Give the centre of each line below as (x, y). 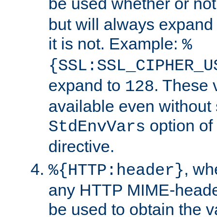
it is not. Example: (115, 43)
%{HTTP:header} (116, 170)
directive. (81, 146)
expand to (87, 85)
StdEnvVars (97, 127)
